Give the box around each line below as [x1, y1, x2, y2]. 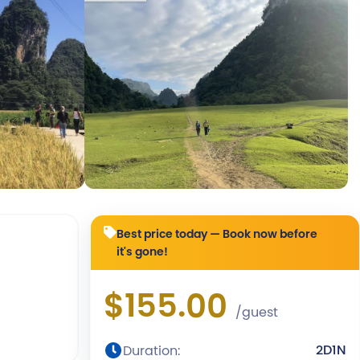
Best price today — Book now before [117, 225, 317, 243]
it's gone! [117, 243, 168, 260]
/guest [235, 302, 278, 321]
